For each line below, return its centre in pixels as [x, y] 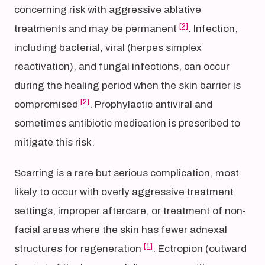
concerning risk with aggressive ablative [108, 10]
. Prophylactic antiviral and [151, 104]
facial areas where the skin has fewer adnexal [121, 230]
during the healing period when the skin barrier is [127, 85]
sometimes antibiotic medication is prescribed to [127, 123]
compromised [47, 104]
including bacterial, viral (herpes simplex [108, 48]
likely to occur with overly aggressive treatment [124, 192]
